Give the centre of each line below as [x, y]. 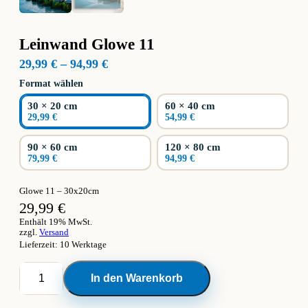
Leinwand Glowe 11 [87, 44]
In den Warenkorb [137, 278]
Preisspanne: [141, 63]
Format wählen [51, 84]
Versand [54, 232]
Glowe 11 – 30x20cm [59, 191]
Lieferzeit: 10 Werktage [63, 244]
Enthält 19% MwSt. [56, 222]
